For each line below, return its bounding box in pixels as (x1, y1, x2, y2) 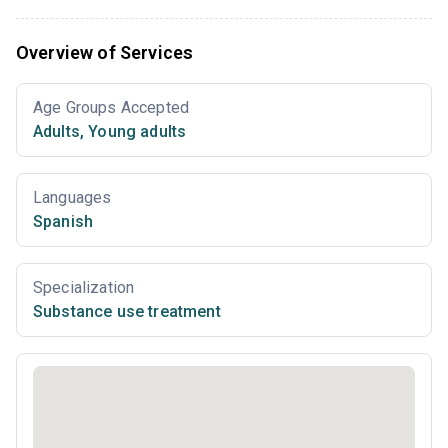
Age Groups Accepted (33, 97, 190, 117)
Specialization (33, 277, 135, 297)
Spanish (33, 211, 94, 231)
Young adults (84, 121, 187, 141)
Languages (33, 187, 112, 207)
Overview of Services (16, 41, 194, 63)
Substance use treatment (33, 301, 221, 321)
